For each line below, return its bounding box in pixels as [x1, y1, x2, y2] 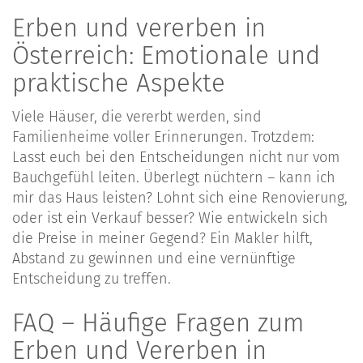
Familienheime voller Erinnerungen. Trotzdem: [12, 128, 314, 147]
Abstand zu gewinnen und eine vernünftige [12, 250, 296, 268]
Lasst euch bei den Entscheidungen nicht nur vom [12, 148, 340, 167]
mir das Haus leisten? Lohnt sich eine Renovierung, [12, 189, 348, 207]
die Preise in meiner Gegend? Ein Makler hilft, [12, 229, 313, 248]
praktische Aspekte [12, 67, 225, 98]
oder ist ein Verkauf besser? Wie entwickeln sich [12, 209, 328, 228]
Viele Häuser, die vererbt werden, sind [12, 108, 262, 126]
